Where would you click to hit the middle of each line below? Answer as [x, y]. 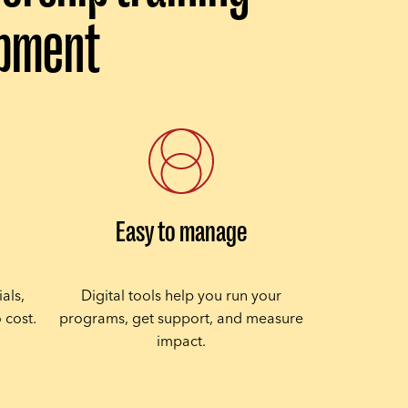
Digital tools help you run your [181, 296]
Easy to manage [181, 231]
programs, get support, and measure [181, 318]
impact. [181, 341]
